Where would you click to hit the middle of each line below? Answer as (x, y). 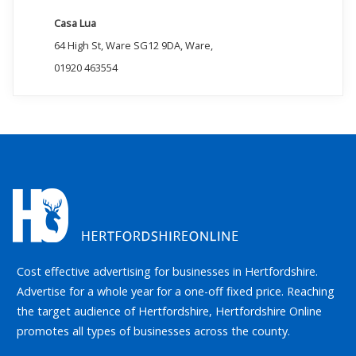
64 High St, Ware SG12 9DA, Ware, (133, 46)
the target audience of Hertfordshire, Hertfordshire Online (170, 311)
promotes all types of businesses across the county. (154, 331)
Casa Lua (75, 23)
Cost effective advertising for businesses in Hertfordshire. (168, 272)
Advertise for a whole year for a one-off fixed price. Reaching (176, 292)
